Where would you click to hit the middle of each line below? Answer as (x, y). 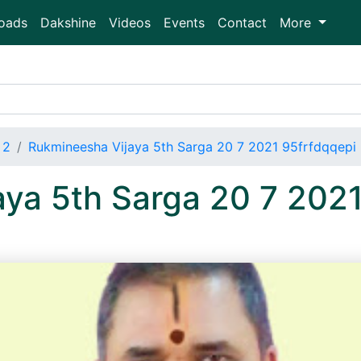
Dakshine (68, 23)
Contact (242, 23)
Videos (130, 23)
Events (184, 23)
